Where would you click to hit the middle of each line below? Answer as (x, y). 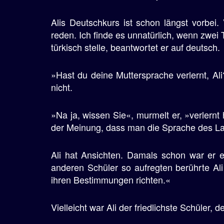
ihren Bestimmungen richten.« (111, 179)
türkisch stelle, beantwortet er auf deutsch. (135, 47)
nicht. (62, 87)
